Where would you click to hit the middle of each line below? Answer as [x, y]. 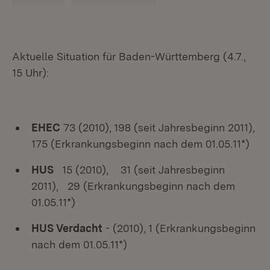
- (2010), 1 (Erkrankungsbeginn [179, 228]
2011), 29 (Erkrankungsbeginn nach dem [133, 186]
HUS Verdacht [67, 228]
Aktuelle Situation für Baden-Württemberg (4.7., [129, 56]
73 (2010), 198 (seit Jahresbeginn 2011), [158, 127]
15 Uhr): [30, 73]
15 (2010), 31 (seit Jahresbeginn [139, 170]
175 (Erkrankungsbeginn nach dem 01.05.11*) [140, 144]
